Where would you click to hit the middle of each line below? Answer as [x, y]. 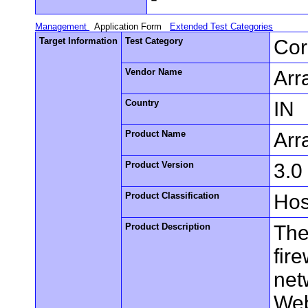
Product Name [156, 133]
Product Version [160, 164]
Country [142, 102]
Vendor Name [154, 71]
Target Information [79, 41]
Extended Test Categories [222, 26]
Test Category [154, 41]
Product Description [168, 226]
